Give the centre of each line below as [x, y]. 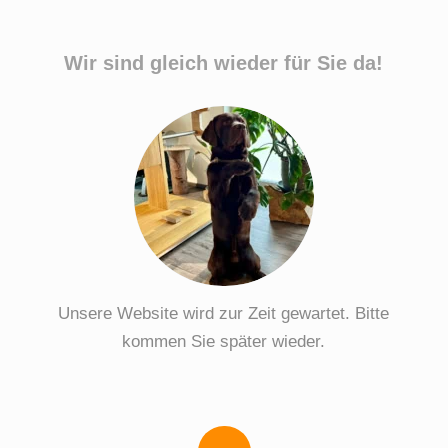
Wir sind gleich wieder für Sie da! [224, 63]
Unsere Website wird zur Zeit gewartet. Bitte [224, 314]
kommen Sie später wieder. [224, 342]
